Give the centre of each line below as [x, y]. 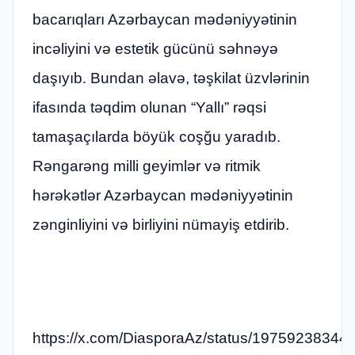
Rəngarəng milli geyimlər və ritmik [147, 166]
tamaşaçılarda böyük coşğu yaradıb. [157, 136]
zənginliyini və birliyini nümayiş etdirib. [161, 224]
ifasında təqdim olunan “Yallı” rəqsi [149, 107]
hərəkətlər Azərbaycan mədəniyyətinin [163, 195]
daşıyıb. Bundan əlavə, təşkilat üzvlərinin [171, 78]
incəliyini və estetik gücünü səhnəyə [155, 48]
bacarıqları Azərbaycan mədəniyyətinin [165, 19]
